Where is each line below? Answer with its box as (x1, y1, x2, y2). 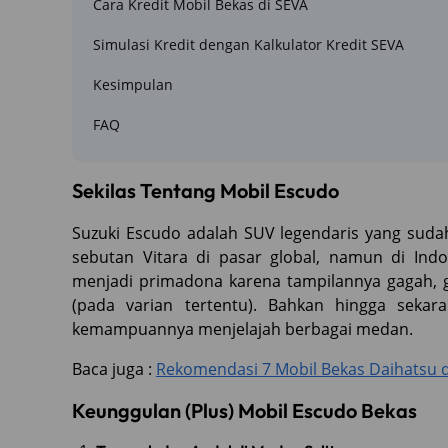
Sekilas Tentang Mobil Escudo (72, 177, 339, 203)
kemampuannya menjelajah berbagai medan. (72, 317, 413, 340)
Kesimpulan (93, 74, 173, 94)
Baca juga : (72, 357, 156, 380)
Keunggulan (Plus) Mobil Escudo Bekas (72, 397, 417, 423)
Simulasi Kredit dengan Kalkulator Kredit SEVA (93, 34, 404, 54)
